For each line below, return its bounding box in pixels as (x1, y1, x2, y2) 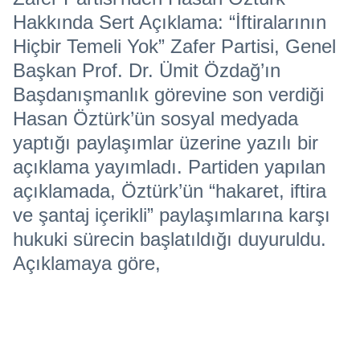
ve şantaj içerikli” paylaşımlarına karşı (13, 204, 330, 226)
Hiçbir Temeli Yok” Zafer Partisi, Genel (13, 35, 336, 57)
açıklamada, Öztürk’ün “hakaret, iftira (13, 180, 326, 202)
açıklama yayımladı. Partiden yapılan (13, 156, 325, 178)
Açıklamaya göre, (13, 252, 161, 274)
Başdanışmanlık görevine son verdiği (13, 84, 324, 105)
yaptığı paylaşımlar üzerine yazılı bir (13, 132, 318, 153)
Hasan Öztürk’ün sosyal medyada (13, 108, 298, 129)
